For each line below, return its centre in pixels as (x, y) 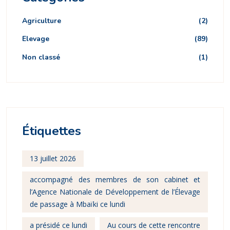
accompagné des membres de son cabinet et (115, 180)
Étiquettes (52, 131)
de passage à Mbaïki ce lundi (78, 204)
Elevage (36, 39)
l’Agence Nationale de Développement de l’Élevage (115, 192)
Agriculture (42, 21)
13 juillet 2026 (53, 159)
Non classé (41, 57)
